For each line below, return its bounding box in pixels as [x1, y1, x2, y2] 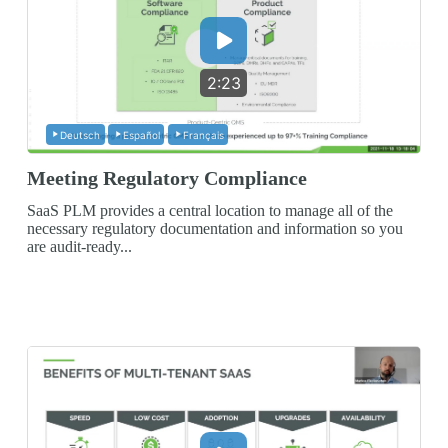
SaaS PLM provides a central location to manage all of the [26, 202, 393, 219]
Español [122, 128, 160, 141]
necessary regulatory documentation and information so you [26, 220, 403, 237]
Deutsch [60, 128, 101, 141]
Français [182, 128, 224, 141]
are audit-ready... [26, 238, 132, 255]
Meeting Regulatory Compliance [26, 166, 307, 189]
